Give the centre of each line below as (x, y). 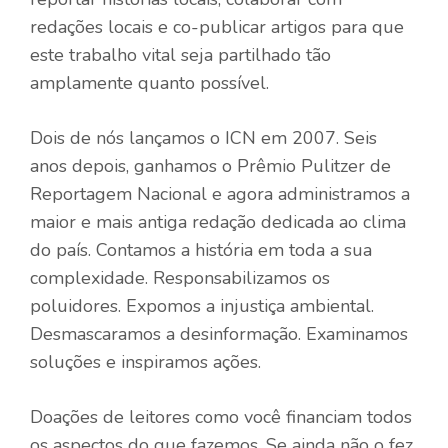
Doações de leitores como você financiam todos (221, 416)
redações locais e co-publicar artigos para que (217, 26)
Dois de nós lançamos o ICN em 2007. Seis (203, 137)
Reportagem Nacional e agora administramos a (220, 193)
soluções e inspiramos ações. (145, 361)
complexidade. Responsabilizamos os (180, 277)
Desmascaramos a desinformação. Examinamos (219, 333)
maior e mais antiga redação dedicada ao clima (218, 221)
